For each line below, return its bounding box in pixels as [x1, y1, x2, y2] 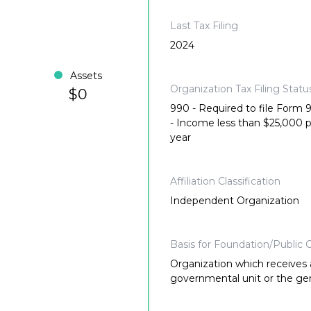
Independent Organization [170, 194, 299, 208]
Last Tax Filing [170, 19, 238, 33]
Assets [70, 69, 103, 82]
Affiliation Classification [170, 175, 280, 188]
